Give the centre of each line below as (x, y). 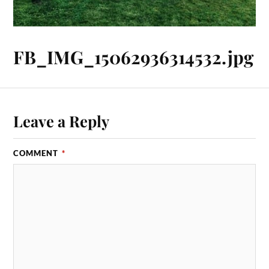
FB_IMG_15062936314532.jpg (134, 56)
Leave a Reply (62, 121)
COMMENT (37, 153)
